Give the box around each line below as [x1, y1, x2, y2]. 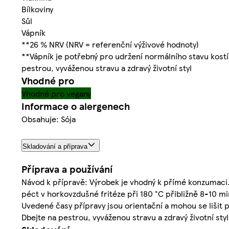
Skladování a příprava [22, 142, 87, 150]
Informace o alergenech [21, 99, 130, 113]
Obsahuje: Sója [21, 112, 76, 125]
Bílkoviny [21, 3, 53, 15]
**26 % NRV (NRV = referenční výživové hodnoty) [21, 38, 199, 50]
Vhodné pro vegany [21, 87, 91, 99]
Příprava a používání [21, 162, 112, 176]
